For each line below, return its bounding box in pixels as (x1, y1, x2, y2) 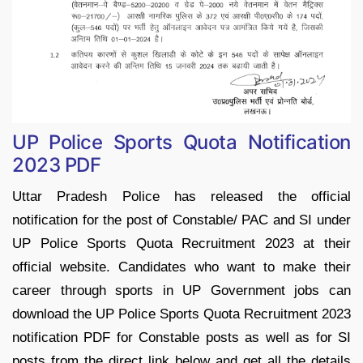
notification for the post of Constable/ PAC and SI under (12, 211, 351, 228)
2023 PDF (12, 152, 101, 177)
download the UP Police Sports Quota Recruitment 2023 (12, 305, 351, 322)
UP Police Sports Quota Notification (12, 130, 351, 154)
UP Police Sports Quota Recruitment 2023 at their (12, 235, 351, 251)
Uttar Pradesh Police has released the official (12, 188, 351, 204)
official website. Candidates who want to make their (12, 258, 351, 275)
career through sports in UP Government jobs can (12, 282, 351, 298)
